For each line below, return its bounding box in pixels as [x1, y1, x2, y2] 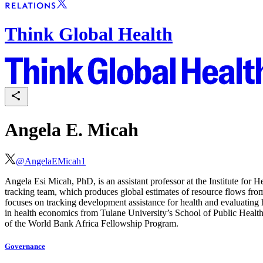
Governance [5, 242, 45, 251]
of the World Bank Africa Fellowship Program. [5, 218, 181, 229]
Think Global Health [5, 23, 173, 45]
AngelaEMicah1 [25, 156, 86, 167]
